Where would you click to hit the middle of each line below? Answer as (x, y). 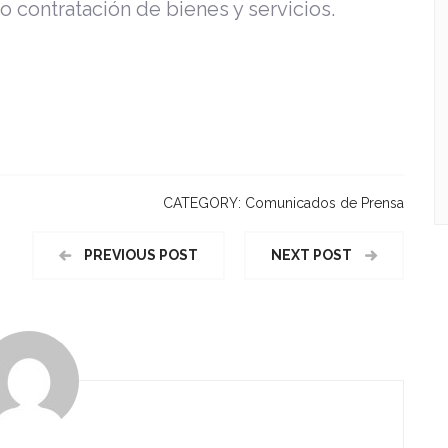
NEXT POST (313, 255)
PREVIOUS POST (139, 255)
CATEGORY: (204, 203)
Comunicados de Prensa (324, 203)
